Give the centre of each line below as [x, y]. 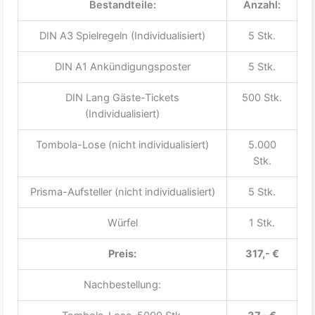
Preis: [122, 253]
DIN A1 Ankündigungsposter [122, 66]
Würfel [122, 223]
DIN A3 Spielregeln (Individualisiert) [122, 36]
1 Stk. [262, 223]
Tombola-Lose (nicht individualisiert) [122, 144]
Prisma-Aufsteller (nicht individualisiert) [122, 192]
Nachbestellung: [122, 284]
